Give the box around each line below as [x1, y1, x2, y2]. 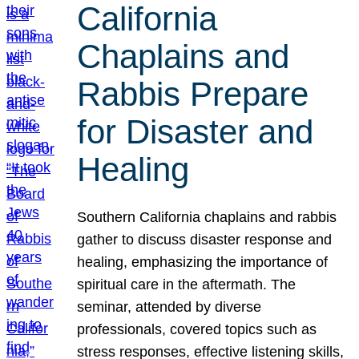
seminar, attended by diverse [77, 298, 262, 315]
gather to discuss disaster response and [77, 231, 333, 248]
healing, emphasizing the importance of [77, 253, 329, 270]
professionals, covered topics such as [77, 321, 317, 337]
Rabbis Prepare [77, 75, 309, 113]
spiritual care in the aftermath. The [77, 276, 296, 292]
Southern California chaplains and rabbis [77, 208, 337, 225]
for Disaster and [77, 112, 314, 151]
